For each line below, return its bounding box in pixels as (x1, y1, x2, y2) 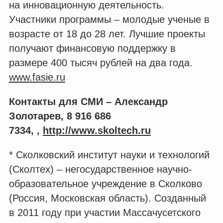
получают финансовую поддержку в (8, 42, 176, 54)
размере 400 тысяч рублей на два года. (8, 57, 193, 68)
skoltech (97, 124, 138, 136)
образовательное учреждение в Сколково (8, 178, 202, 190)
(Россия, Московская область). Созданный (8, 193, 206, 204)
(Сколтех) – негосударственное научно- (8, 164, 192, 175)
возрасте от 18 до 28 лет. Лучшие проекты (8, 28, 205, 39)
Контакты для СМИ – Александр (8, 96, 168, 107)
